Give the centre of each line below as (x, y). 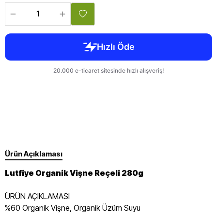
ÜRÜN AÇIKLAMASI (37, 196)
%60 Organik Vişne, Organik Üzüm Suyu (73, 208)
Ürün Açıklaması (34, 154)
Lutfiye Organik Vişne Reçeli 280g (74, 173)
